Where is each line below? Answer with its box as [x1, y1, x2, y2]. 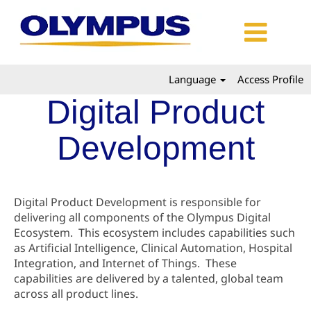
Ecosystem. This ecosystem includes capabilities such [14, 225, 295, 240]
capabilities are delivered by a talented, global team [14, 271, 283, 286]
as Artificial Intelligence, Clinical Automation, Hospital [14, 240, 292, 255]
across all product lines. [14, 286, 138, 301]
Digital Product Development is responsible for [14, 194, 261, 210]
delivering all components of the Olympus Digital [14, 210, 271, 225]
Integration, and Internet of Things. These [14, 255, 237, 271]
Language [168, 72, 219, 86]
